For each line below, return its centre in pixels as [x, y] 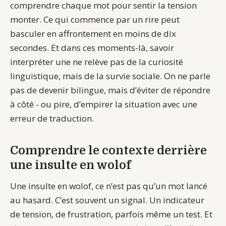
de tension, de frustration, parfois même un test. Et [111, 214]
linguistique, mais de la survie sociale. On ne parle [110, 76]
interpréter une [41, 62]
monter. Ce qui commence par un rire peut [95, 19]
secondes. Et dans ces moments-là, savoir [92, 47]
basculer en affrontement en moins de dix [93, 33]
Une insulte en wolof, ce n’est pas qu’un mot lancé [109, 186]
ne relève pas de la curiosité [128, 62]
